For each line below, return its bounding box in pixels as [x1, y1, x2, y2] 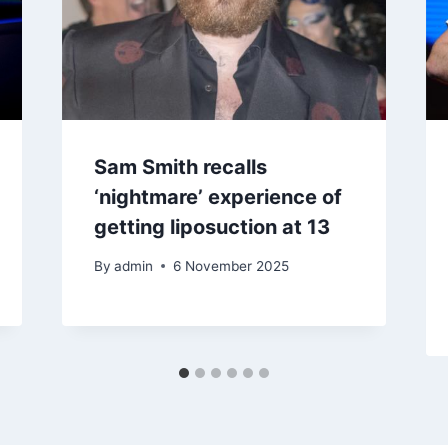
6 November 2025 [172, 257, 289, 274]
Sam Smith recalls [93, 155, 267, 180]
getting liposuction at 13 [93, 215, 330, 240]
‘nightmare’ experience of [93, 185, 342, 210]
